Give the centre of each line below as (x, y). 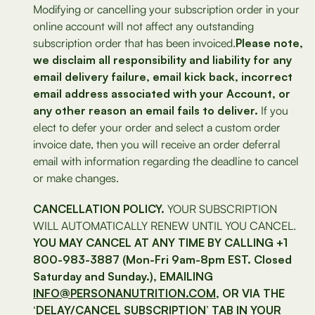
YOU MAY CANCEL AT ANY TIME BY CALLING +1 (160, 243)
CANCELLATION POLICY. (99, 209)
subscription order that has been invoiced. (134, 43)
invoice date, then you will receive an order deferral (157, 144)
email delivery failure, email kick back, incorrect (163, 77)
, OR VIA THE (250, 293)
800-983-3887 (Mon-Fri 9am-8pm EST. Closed (162, 259)
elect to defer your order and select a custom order (157, 127)
